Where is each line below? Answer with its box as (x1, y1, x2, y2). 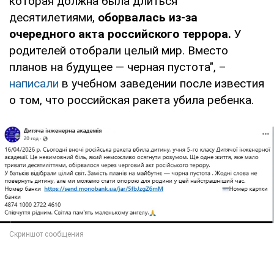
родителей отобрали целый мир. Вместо (9, 43, 228, 57)
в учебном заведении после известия (62, 76, 264, 91)
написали (9, 76, 62, 91)
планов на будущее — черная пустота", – (9, 59, 226, 74)
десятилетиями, (9, 10, 98, 24)
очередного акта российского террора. (9, 26, 231, 41)
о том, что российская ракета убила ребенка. (9, 92, 254, 107)
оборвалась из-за (98, 10, 198, 24)
